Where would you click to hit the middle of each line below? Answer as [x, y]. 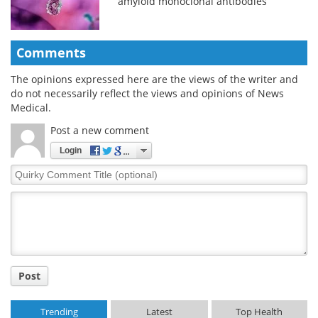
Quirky [27, 170]
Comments [51, 52]
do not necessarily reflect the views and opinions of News [147, 93]
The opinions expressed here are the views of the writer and [154, 79]
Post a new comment [100, 130]
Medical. [31, 107]
